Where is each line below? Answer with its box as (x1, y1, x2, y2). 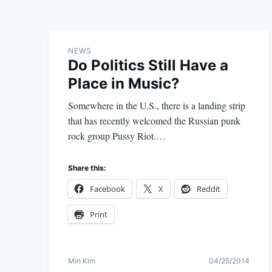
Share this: (68, 163, 106, 172)
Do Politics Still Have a (68, 56, 228, 74)
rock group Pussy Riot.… (68, 129, 166, 142)
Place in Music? (68, 75, 180, 92)
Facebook (90, 183, 125, 194)
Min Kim (68, 256, 95, 265)
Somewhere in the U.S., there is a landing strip (68, 99, 245, 112)
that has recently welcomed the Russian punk (68, 114, 240, 127)
